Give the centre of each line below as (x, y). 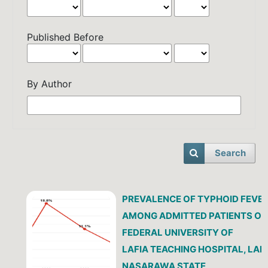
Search (230, 153)
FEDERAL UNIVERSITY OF (177, 232)
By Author (50, 84)
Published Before (66, 37)
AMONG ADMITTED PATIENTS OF (194, 215)
